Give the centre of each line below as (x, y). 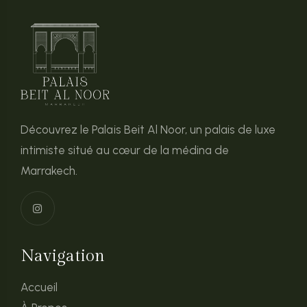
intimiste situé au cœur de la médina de (125, 150)
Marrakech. (49, 171)
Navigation (63, 256)
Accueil (39, 287)
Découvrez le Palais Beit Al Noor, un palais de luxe (148, 130)
